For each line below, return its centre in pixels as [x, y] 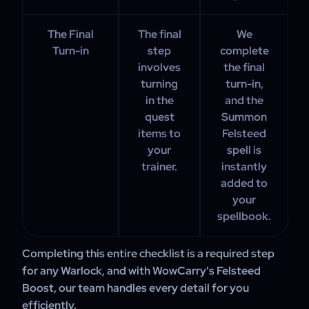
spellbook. [244, 216]
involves [159, 67]
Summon [244, 117]
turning [159, 84]
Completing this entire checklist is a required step [148, 253]
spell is [244, 150]
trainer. [159, 167]
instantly [244, 167]
